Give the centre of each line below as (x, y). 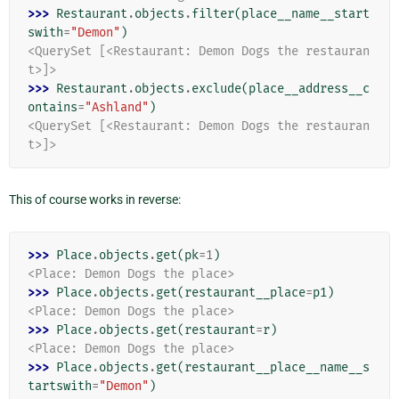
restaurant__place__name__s (277, 367)
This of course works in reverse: (95, 199)
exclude (216, 88)
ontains (53, 107)
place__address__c (309, 88)
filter (213, 13)
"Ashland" (117, 107)
